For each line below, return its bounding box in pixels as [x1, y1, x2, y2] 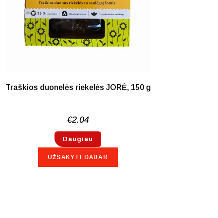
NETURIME [18, 2, 49, 9]
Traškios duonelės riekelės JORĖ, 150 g [5, 83, 151, 91]
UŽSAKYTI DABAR [48, 153, 108, 161]
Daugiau [63, 135, 93, 143]
